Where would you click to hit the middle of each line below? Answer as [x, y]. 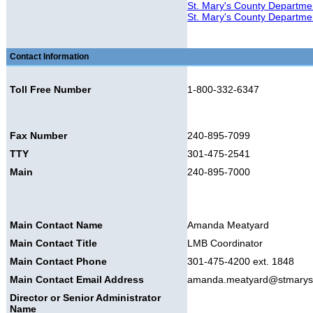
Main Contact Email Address [77, 279]
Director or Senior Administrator [85, 298]
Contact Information [49, 57]
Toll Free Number [50, 89]
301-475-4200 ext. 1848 [241, 261]
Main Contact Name [56, 225]
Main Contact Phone [58, 261]
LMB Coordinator [225, 243]
